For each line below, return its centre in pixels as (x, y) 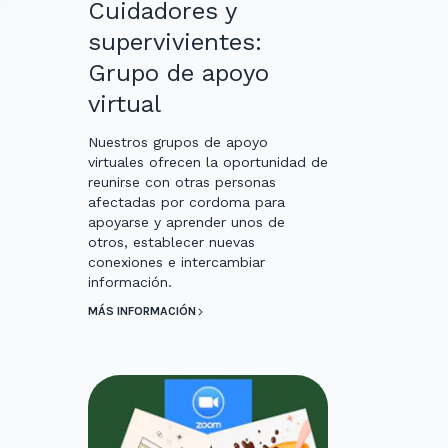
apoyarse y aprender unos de (186, 222)
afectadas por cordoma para (186, 202)
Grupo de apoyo (178, 73)
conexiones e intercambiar (176, 262)
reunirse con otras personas (182, 182)
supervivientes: (175, 42)
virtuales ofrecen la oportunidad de (208, 162)
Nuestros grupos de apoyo (178, 142)
